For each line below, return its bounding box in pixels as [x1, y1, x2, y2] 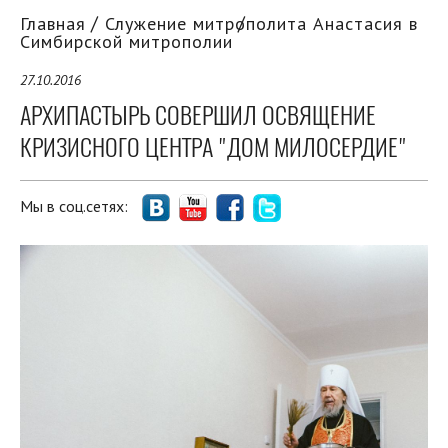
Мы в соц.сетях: [20, 196, 132, 217]
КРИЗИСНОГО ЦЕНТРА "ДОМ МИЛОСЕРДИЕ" [20, 131, 407, 164]
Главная [20, 12, 86, 36]
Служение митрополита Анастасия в [105, 12, 418, 36]
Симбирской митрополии [20, 30, 233, 54]
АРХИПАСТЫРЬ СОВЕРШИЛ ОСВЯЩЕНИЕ [20, 99, 376, 132]
